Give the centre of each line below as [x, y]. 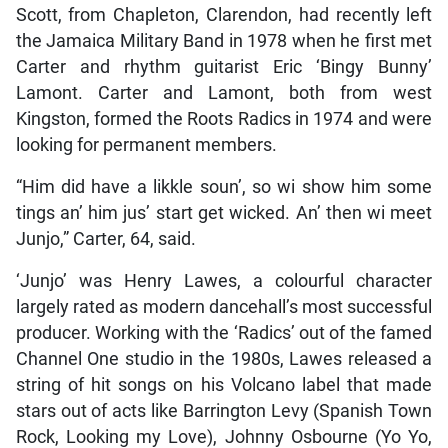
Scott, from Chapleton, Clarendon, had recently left [224, 14]
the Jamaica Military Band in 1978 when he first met [224, 40]
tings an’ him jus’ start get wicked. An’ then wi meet [224, 212]
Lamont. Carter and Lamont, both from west [224, 92]
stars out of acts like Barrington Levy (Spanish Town [224, 410]
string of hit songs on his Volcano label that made [224, 384]
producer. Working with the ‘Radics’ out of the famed [224, 332]
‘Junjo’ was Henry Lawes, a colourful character [224, 280]
